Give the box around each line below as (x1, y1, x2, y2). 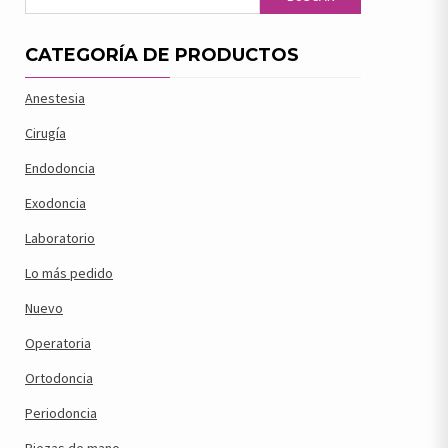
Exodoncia (25, 194, 86, 212)
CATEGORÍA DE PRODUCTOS (25, 44, 299, 66)
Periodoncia (25, 404, 97, 422)
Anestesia (25, 89, 85, 107)
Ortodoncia (25, 369, 93, 387)
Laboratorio (25, 229, 95, 247)
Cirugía (25, 124, 66, 142)
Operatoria (25, 334, 91, 352)
